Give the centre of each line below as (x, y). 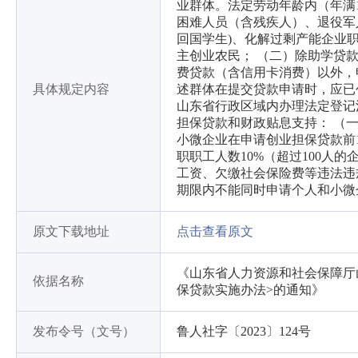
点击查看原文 (215, 231)
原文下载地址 (71, 231)
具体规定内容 (71, 89)
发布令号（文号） (84, 331)
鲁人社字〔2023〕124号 (244, 331)
